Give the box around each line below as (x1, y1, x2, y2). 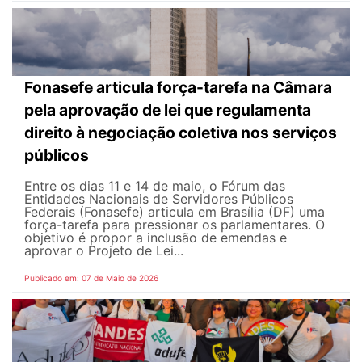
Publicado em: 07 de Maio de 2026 (24, 272, 158, 283)
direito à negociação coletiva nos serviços (24, 122, 337, 142)
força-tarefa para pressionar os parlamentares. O (24, 216, 325, 233)
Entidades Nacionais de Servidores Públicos (24, 190, 293, 207)
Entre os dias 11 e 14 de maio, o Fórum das (24, 177, 285, 194)
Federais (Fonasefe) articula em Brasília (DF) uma (24, 203, 325, 220)
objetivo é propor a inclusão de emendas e (24, 229, 287, 246)
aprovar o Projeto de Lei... (24, 242, 183, 259)
